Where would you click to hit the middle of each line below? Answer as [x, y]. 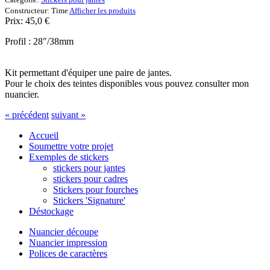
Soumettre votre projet [71, 146]
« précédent [27, 115]
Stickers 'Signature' [89, 200]
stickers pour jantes [89, 168]
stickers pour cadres [90, 178]
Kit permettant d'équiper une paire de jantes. [88, 72]
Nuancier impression [68, 242]
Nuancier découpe [64, 231]
